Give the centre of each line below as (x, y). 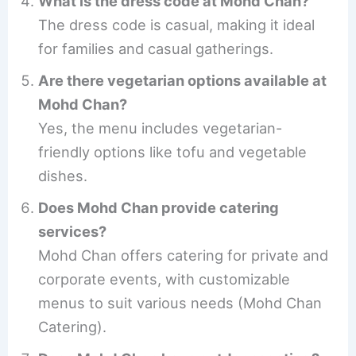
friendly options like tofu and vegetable (173, 152)
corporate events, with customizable (164, 279)
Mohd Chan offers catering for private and (184, 255)
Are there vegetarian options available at (183, 81)
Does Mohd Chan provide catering (159, 208)
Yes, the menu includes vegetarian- (161, 128)
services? (73, 232)
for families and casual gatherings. (156, 49)
